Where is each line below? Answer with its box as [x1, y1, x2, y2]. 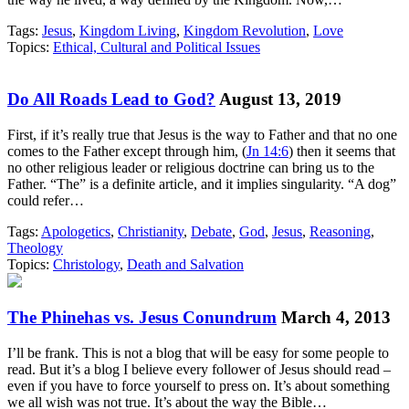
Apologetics [41, 223, 110, 239]
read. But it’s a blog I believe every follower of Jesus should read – [7, 362, 391, 378]
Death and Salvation [127, 256, 244, 272]
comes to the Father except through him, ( [7, 142, 246, 159]
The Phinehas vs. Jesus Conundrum [7, 308, 277, 328]
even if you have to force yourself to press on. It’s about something [7, 378, 390, 394]
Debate [191, 223, 232, 239]
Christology [53, 256, 120, 272]
